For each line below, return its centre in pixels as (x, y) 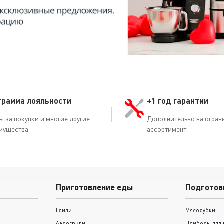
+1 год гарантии (178, 100)
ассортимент (167, 129)
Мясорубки (201, 210)
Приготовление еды (94, 187)
